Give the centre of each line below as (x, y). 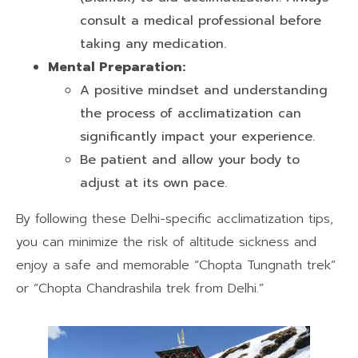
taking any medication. (153, 44)
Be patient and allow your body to (190, 159)
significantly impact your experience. (197, 136)
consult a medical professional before (201, 20)
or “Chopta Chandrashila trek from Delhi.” (140, 288)
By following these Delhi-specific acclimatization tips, (175, 219)
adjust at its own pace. (153, 183)
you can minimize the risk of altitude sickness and (166, 242)
